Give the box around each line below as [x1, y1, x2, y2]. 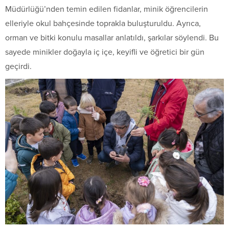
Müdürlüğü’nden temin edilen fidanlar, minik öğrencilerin [5, 4, 208, 14]
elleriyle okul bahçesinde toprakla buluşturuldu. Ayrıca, [5, 18, 201, 29]
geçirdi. [5, 61, 32, 72]
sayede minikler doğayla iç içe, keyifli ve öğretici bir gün [5, 47, 204, 57]
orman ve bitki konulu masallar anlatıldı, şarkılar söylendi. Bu [5, 32, 219, 43]
